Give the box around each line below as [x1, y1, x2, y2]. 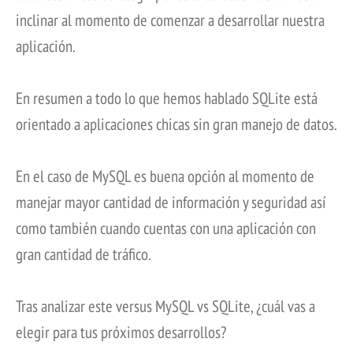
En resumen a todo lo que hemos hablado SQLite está [16, 87, 318, 109]
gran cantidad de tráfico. [16, 243, 151, 265]
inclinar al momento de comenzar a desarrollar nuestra [16, 9, 325, 31]
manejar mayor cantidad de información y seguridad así [16, 191, 326, 213]
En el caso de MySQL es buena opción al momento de [16, 165, 314, 187]
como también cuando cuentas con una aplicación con [16, 217, 316, 239]
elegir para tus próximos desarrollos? [16, 321, 226, 343]
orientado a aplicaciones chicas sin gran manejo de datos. [16, 113, 337, 135]
